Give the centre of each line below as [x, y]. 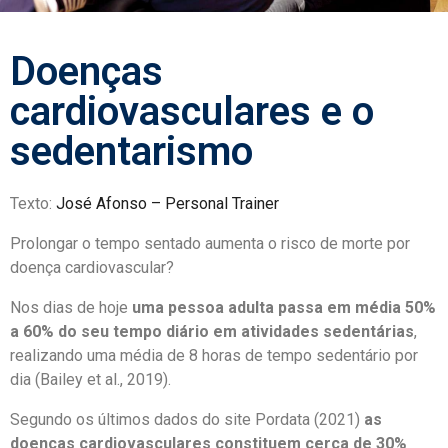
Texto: [33, 204]
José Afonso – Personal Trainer [167, 204]
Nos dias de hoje [71, 308]
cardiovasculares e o [192, 112]
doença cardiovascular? [94, 268]
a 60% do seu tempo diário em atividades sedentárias [212, 332]
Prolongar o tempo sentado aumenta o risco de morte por [210, 244]
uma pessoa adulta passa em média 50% [284, 308]
